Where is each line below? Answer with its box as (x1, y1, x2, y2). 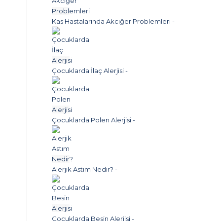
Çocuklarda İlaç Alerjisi (52, 67, 124, 74)
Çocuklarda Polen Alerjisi (52, 116, 132, 124)
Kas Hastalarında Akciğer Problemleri (52, 17, 171, 25)
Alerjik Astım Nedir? (52, 165, 114, 173)
